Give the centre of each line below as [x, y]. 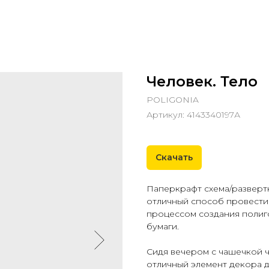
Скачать [174, 157]
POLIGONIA [173, 100]
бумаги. [163, 226]
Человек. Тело [202, 81]
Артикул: [167, 115]
